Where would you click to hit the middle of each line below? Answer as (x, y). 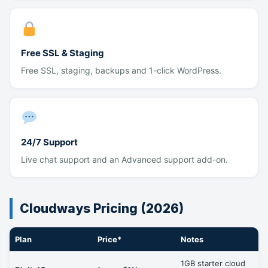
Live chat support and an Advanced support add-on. (124, 159)
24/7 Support (49, 142)
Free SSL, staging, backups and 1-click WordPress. (121, 70)
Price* (109, 239)
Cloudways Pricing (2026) (102, 208)
